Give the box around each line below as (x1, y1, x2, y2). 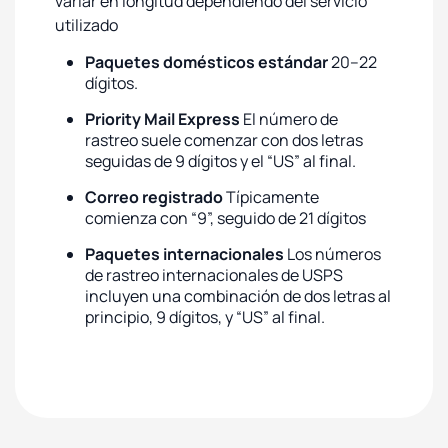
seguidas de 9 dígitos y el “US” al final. (85, 150, 356, 172)
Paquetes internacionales (85, 243, 287, 265)
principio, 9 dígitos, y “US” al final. (85, 306, 325, 328)
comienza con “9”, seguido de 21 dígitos (85, 207, 366, 229)
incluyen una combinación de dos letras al (85, 285, 391, 307)
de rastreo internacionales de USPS (85, 264, 343, 286)
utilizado (55, 14, 118, 36)
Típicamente (223, 186, 319, 208)
